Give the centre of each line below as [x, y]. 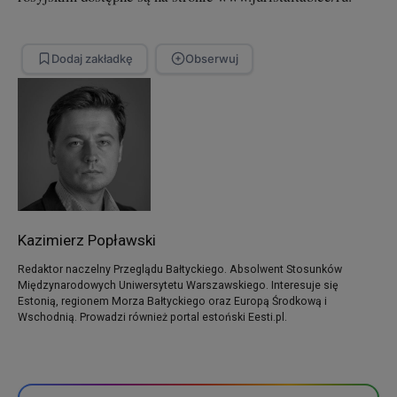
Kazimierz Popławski [87, 240]
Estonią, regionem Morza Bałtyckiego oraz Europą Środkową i [172, 301]
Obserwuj [211, 58]
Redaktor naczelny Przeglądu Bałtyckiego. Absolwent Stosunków [180, 269]
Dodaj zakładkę [92, 58]
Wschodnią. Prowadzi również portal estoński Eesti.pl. [152, 317]
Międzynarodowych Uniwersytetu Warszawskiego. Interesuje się [178, 285]
